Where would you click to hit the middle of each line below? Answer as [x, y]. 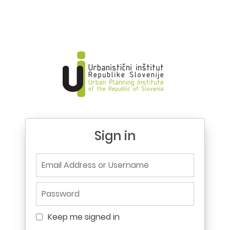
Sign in [115, 136]
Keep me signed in [84, 217]
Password [54, 188]
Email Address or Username [89, 159]
